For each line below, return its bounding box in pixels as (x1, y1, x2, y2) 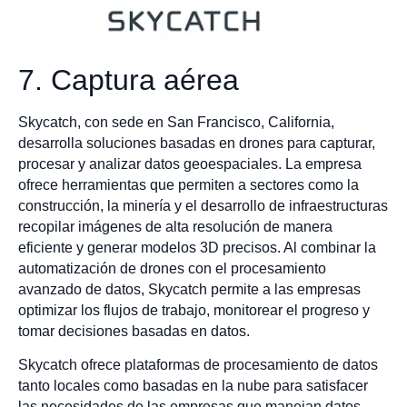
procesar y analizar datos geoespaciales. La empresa (18, 155, 362, 172)
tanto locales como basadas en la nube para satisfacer (18, 378, 368, 394)
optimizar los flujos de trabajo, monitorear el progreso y (18, 302, 370, 318)
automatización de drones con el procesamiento (18, 260, 326, 276)
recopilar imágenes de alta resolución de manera (18, 218, 333, 234)
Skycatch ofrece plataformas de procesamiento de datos (18, 357, 378, 373)
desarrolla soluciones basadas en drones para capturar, (18, 134, 375, 151)
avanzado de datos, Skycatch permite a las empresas (18, 281, 361, 297)
